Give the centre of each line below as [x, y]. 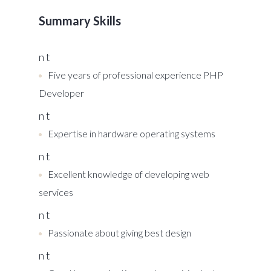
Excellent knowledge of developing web [129, 174]
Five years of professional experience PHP [135, 75]
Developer [61, 93]
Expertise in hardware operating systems [132, 133]
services [56, 192]
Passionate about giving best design [119, 233]
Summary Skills [80, 21]
